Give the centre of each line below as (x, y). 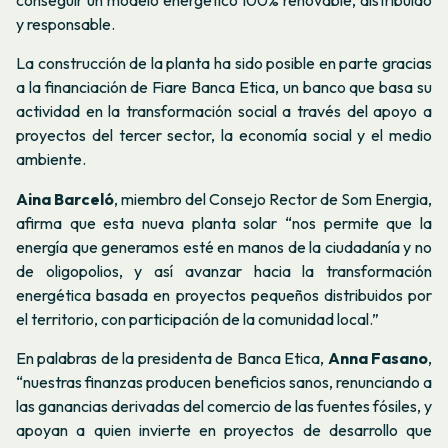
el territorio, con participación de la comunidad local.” (197, 318)
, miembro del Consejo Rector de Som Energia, (273, 198)
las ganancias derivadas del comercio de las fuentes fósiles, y (224, 406)
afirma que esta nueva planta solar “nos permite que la (224, 222)
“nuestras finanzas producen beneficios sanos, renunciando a (224, 382)
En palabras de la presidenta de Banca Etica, (172, 358)
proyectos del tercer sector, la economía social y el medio (224, 135)
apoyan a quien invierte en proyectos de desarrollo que (224, 430)
